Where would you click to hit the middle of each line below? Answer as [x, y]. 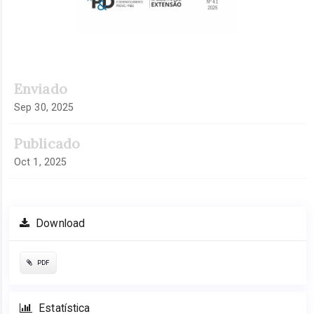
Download [59, 223]
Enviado [41, 88]
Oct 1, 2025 [41, 162]
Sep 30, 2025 [44, 107]
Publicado [47, 143]
